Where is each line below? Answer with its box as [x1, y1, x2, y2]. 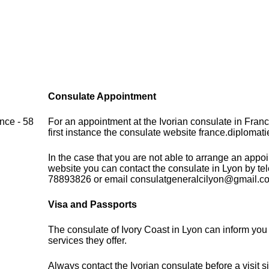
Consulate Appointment [48, 91, 157, 102]
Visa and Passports [48, 199, 138, 210]
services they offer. [48, 235, 127, 246]
